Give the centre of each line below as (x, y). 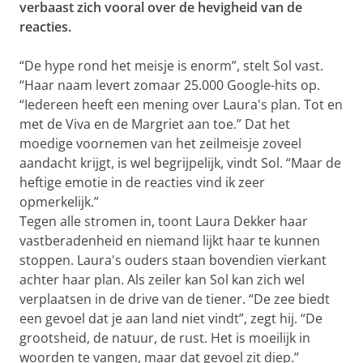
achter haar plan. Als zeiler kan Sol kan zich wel (162, 280)
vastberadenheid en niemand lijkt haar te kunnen (170, 241)
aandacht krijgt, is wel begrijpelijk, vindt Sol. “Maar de (180, 163)
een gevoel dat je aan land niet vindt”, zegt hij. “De (171, 318)
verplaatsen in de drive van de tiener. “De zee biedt (175, 299)
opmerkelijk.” (59, 202)
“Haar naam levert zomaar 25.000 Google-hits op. (170, 85)
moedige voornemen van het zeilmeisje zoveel (160, 143)
